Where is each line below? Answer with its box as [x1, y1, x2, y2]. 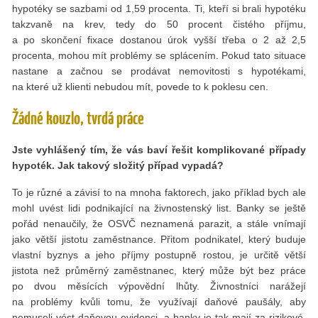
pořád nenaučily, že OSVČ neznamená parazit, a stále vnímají [12, 217, 306, 229]
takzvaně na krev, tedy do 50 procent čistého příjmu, [12, 18, 306, 30]
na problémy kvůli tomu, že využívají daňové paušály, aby [12, 295, 306, 307]
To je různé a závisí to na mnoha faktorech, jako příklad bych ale [12, 186, 306, 198]
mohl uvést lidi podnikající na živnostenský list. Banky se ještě [12, 202, 306, 214]
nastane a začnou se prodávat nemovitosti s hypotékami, [12, 65, 306, 77]
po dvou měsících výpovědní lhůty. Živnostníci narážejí [12, 280, 306, 292]
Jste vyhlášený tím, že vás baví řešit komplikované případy [12, 143, 306, 155]
